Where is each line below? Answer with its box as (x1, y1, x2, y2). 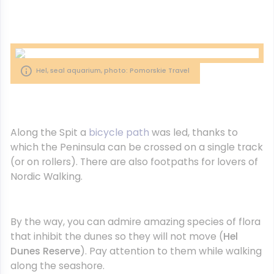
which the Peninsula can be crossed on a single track (10, 140, 263, 154)
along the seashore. (10, 259, 105, 273)
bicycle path (89, 125, 152, 139)
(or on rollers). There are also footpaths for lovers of (10, 155, 258, 169)
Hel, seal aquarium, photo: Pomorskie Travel (36, 66, 190, 75)
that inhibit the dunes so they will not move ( (10, 229, 223, 243)
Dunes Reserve (10, 244, 80, 258)
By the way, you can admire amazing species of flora (10, 215, 261, 229)
